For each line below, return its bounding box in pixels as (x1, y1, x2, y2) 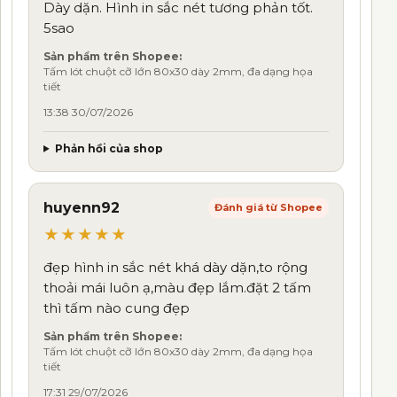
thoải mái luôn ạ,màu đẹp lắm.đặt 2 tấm (43, 278, 311, 296)
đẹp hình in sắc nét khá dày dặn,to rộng (43, 258, 307, 276)
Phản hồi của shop (54, 141, 163, 155)
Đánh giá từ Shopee (214, 201, 323, 214)
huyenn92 (43, 198, 120, 216)
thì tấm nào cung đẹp (43, 299, 190, 316)
